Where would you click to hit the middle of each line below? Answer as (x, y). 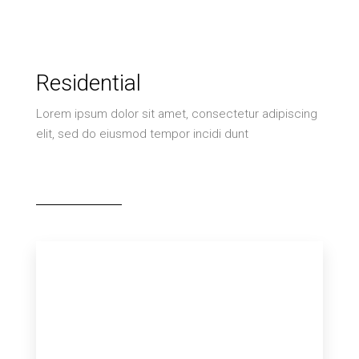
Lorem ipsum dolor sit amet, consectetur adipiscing (177, 114)
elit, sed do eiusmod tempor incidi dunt (142, 134)
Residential (89, 83)
